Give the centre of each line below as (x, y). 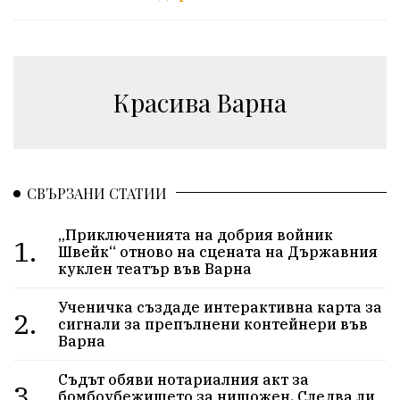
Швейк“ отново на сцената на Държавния (218, 251)
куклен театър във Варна (155, 268)
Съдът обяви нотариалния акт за (184, 379)
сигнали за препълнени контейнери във (213, 324)
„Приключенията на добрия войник (196, 234)
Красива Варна (200, 103)
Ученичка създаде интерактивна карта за (221, 307)
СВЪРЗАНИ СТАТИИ (97, 194)
